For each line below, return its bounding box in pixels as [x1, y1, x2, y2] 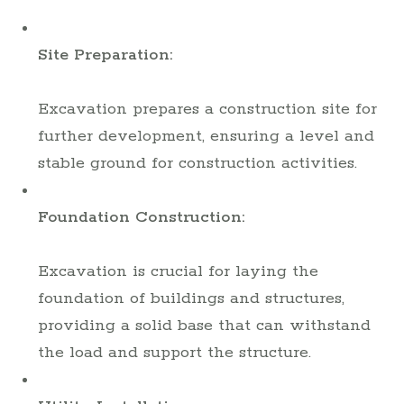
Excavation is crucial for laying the [38, 261, 318, 281]
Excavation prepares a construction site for [38, 98, 377, 119]
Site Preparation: [38, 44, 172, 65]
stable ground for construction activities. [38, 152, 357, 173]
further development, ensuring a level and [38, 125, 374, 146]
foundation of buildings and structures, [38, 288, 344, 308]
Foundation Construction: [38, 207, 244, 227]
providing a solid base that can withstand [38, 315, 371, 335]
